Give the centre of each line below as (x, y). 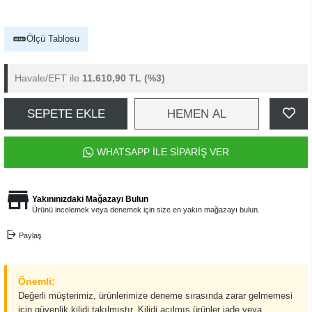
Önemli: (37, 281)
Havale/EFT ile (48, 78)
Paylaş (30, 235)
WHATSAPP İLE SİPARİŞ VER (163, 152)
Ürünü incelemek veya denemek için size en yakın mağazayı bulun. (146, 210)
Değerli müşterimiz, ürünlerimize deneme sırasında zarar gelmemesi (155, 296)
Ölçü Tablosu (53, 39)
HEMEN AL (197, 114)
